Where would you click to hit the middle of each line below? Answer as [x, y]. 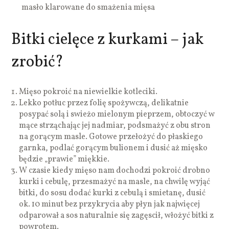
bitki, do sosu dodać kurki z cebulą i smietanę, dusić [112, 193]
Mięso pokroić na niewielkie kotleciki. [88, 92]
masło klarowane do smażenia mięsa [88, 7]
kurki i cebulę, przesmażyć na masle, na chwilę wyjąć [115, 182]
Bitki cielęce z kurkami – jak [108, 40]
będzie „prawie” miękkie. [64, 159]
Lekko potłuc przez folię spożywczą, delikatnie [104, 103]
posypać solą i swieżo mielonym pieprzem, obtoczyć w [117, 114]
